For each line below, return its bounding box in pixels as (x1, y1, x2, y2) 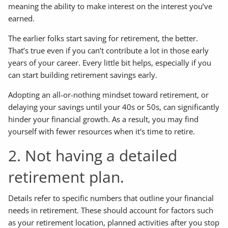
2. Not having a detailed (8, 145, 178, 166)
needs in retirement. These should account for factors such (8, 205, 214, 215)
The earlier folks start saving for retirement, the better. (8, 33, 198, 44)
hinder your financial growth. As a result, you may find (8, 114, 199, 125)
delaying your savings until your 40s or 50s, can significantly (8, 102, 220, 112)
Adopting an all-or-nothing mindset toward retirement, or (8, 90, 209, 100)
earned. (8, 13, 37, 24)
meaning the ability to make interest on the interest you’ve (8, 1, 213, 12)
